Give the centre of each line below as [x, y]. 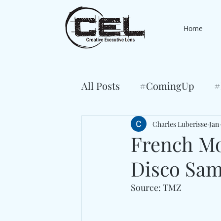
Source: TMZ [156, 187]
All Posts [101, 86]
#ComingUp [167, 86]
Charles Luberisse [180, 124]
